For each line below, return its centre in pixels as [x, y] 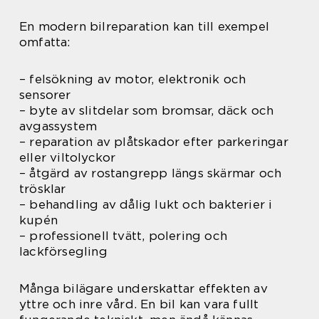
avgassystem [58, 126]
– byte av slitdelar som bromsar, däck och [147, 110]
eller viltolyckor [68, 157]
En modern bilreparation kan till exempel [145, 26]
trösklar [43, 189]
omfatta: [45, 42]
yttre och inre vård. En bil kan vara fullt [139, 304]
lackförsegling [63, 251]
